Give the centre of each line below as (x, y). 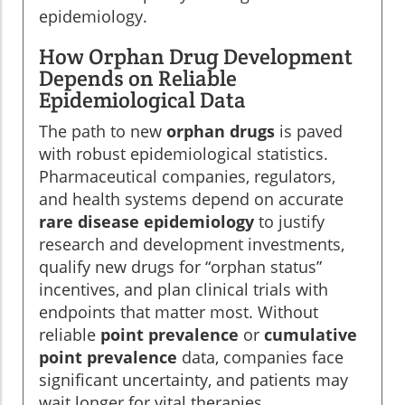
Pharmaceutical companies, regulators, (187, 177)
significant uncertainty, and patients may (193, 380)
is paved (309, 132)
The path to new (103, 132)
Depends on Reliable (138, 79)
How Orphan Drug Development (196, 57)
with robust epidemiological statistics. (184, 154)
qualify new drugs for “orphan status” (180, 267)
